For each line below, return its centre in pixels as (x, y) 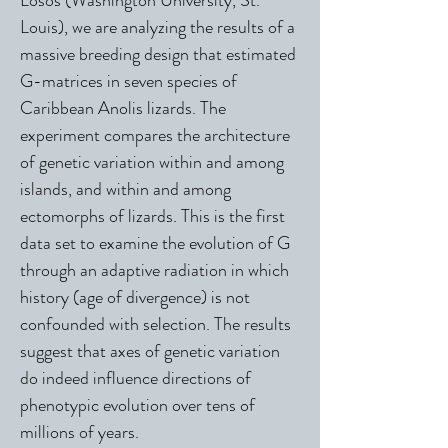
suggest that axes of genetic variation (150, 351)
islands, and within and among (125, 189)
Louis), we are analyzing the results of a (157, 27)
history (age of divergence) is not (135, 297)
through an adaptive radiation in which (154, 270)
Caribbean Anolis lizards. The (123, 108)
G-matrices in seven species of (128, 81)
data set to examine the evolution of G (155, 243)
